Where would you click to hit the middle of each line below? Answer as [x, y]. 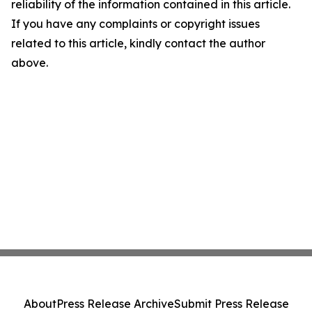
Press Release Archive [115, 304]
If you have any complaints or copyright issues [135, 24]
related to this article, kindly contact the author [138, 44]
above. [30, 63]
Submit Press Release [231, 304]
